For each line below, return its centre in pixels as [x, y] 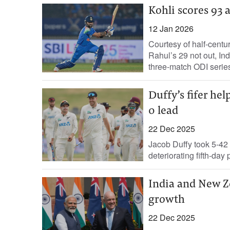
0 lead [163, 111]
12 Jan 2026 [171, 28]
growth [166, 200]
